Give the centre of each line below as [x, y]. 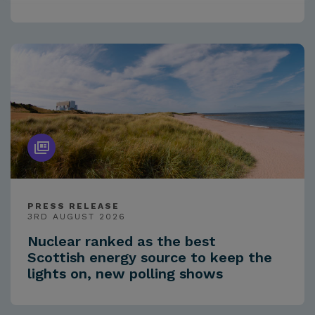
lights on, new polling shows [125, 274]
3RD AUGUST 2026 [77, 217]
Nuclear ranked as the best [122, 242]
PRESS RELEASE [73, 206]
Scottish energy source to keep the [150, 258]
